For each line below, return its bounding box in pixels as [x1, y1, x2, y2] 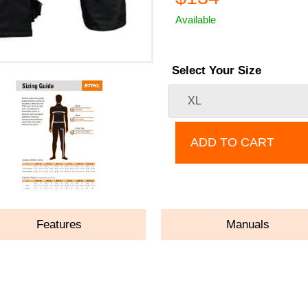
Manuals [226, 217, 270, 231]
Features [36, 217, 82, 231]
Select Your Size [172, 63, 262, 77]
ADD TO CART [190, 135, 275, 150]
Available [175, 13, 217, 25]
